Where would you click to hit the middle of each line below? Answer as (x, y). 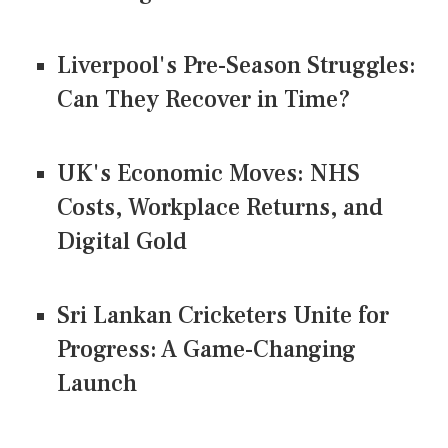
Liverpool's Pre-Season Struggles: (236, 65)
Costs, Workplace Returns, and (220, 207)
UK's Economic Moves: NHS (208, 173)
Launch (97, 383)
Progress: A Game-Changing (206, 349)
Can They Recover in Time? (204, 99)
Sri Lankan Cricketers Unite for (223, 315)
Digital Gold (122, 241)
